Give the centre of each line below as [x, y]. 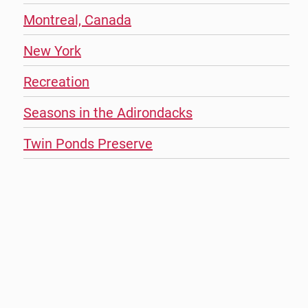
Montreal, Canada [78, 20]
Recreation [57, 81]
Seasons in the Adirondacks [108, 112]
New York [53, 51]
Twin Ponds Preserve [88, 143]
